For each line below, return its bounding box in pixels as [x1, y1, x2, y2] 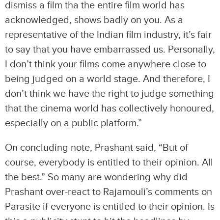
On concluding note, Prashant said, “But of [5, 142, 188, 154]
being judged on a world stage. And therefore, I [5, 73, 210, 85]
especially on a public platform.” [5, 117, 142, 130]
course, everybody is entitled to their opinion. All [5, 157, 213, 169]
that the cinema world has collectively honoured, [5, 103, 214, 115]
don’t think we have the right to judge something [5, 88, 214, 100]
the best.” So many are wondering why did [5, 171, 188, 184]
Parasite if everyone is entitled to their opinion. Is [5, 201, 215, 213]
